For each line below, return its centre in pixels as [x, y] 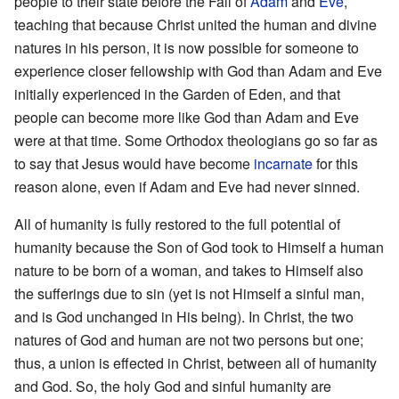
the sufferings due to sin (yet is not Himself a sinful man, [189, 293]
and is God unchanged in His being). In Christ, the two [184, 316]
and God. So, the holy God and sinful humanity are [173, 386]
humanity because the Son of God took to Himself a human [199, 247]
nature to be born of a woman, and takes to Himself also [189, 270]
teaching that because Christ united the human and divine [195, 24]
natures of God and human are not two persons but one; [189, 339]
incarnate [283, 163]
